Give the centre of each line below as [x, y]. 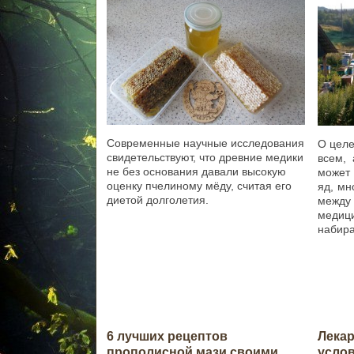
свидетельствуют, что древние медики [205, 158]
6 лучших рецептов [168, 337]
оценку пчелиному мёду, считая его [200, 186]
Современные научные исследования [206, 143]
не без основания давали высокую [197, 172]
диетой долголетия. [158, 200]
